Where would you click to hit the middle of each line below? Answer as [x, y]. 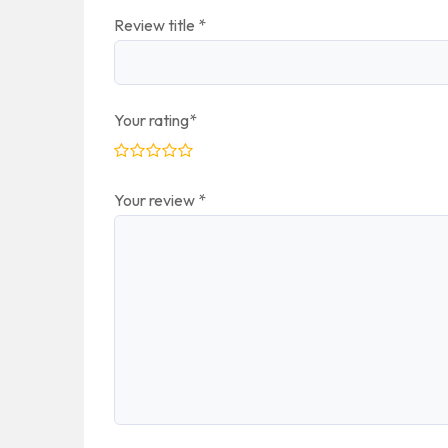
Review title [156, 25]
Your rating [151, 120]
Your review [156, 200]
